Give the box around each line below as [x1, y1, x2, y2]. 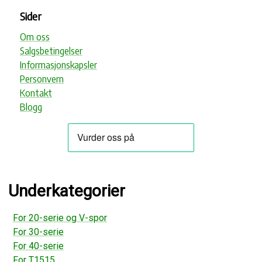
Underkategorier [8, 181, 125, 201]
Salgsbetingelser [20, 44, 82, 57]
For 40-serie [13, 240, 64, 252]
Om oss [20, 30, 50, 43]
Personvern [20, 73, 64, 85]
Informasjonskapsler [20, 58, 97, 71]
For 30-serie [13, 226, 64, 238]
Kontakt [20, 87, 52, 99]
